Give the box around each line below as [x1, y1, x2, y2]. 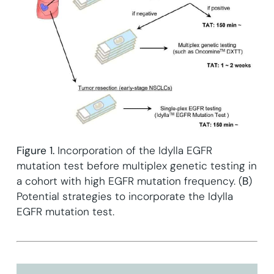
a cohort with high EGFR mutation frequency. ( [16, 174, 242, 188]
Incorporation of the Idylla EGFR [57, 143, 212, 157]
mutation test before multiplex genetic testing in [16, 158, 257, 172]
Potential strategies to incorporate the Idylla [16, 189, 233, 203]
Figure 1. [16, 143, 57, 157]
